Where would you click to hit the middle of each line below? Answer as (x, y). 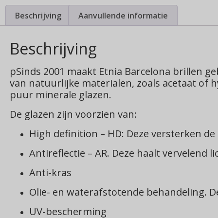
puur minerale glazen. (61, 95)
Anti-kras (50, 173)
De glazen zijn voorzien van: (73, 114)
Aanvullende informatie (123, 15)
